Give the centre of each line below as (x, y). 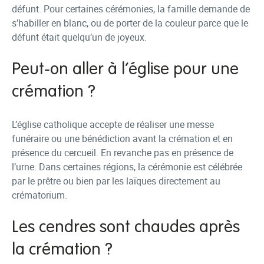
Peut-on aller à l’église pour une (125, 70)
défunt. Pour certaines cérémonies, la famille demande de (131, 9)
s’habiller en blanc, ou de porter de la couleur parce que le (130, 23)
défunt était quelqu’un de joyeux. (79, 37)
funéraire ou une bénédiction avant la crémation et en (122, 138)
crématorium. (39, 195)
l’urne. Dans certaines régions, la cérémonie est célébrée (127, 167)
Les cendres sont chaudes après (126, 227)
